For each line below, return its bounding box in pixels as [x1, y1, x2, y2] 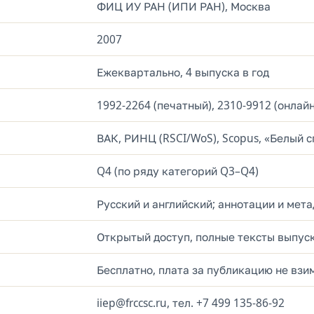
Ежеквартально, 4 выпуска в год [97, 64, 269, 81]
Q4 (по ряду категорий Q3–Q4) [97, 163, 259, 179]
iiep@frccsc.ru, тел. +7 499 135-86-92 [97, 295, 285, 311]
